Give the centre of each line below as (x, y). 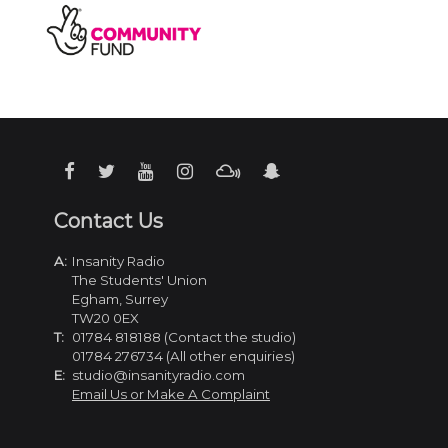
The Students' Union (139, 280)
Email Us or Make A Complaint (171, 394)
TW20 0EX (105, 318)
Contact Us (108, 220)
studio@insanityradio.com (158, 375)
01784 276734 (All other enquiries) (183, 356)
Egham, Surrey (120, 299)
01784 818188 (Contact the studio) (184, 337)
